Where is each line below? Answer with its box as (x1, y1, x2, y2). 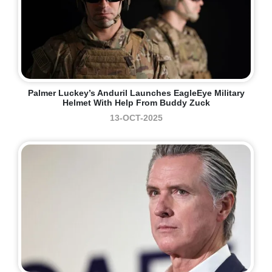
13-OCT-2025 (109, 113, 163, 123)
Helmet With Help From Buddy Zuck (62, 98, 210, 108)
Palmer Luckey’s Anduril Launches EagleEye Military (27, 88, 245, 98)
